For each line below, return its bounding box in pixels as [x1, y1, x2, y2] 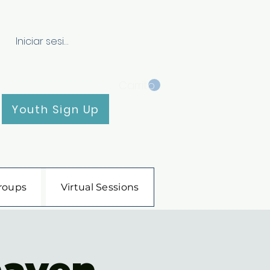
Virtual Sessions [60, 181, 139, 193]
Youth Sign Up [11, 101, 100, 117]
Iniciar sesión [16, 34, 76, 48]
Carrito [119, 77, 155, 93]
